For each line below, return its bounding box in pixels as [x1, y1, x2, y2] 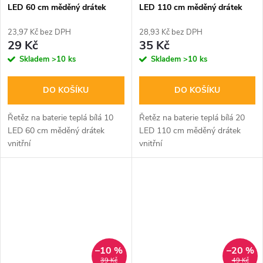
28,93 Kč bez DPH [139, 26, 203, 38]
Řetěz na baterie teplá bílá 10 [8, 112, 113, 123]
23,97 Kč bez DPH [8, 26, 71, 38]
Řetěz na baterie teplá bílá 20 [139, 112, 245, 123]
